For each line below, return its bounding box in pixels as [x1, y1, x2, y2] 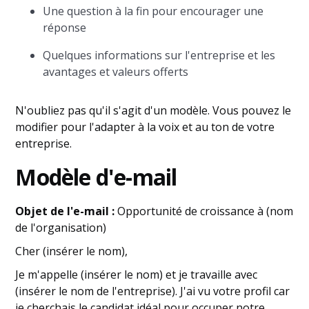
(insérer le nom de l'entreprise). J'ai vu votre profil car [15, 283, 290, 299]
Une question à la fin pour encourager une [43, 3, 264, 19]
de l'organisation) [15, 220, 107, 235]
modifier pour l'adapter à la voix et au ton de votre [15, 119, 275, 134]
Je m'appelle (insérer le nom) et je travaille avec [15, 267, 258, 282]
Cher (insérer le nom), [15, 243, 128, 259]
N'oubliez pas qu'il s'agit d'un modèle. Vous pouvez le [15, 103, 292, 118]
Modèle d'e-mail [15, 162, 177, 192]
